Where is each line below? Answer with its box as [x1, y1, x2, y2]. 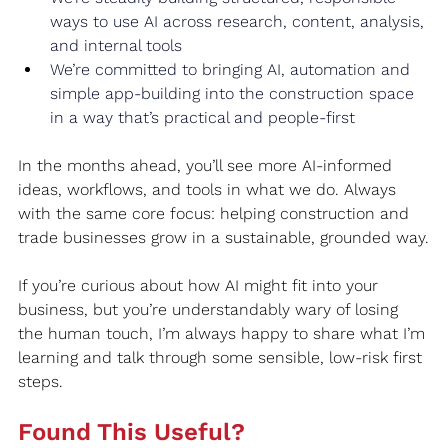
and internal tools [50, 35, 182, 55]
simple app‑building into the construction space [50, 83, 419, 103]
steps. [18, 371, 63, 391]
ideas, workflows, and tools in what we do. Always [18, 179, 401, 199]
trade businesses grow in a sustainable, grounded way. [18, 227, 429, 247]
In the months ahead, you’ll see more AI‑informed [18, 155, 397, 175]
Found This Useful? [18, 417, 245, 446]
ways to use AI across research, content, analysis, [50, 11, 429, 31]
